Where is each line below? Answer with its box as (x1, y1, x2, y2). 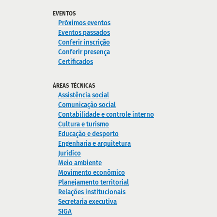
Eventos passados (58, 28, 110, 37)
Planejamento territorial (58, 178, 129, 186)
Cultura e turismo (58, 120, 109, 128)
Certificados (58, 57, 93, 66)
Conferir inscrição (58, 38, 110, 46)
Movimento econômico (58, 168, 125, 177)
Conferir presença (58, 47, 110, 56)
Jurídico (58, 149, 81, 157)
